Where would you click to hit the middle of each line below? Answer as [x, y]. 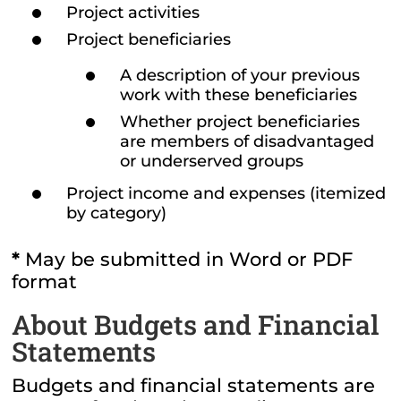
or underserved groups [212, 161]
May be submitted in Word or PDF [189, 260]
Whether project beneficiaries [240, 121]
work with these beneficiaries [239, 94]
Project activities [133, 12]
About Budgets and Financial [196, 325]
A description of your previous [240, 75]
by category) [117, 213]
